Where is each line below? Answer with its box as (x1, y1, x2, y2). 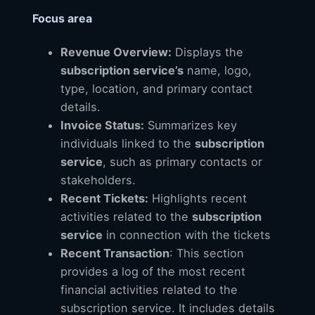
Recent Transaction (60, 246, 169, 261)
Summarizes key (144, 118, 237, 133)
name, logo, (184, 63, 252, 78)
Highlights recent (148, 191, 247, 206)
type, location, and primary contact (60, 82, 252, 96)
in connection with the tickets (103, 228, 271, 243)
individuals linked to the (60, 136, 195, 151)
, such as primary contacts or (103, 155, 262, 169)
